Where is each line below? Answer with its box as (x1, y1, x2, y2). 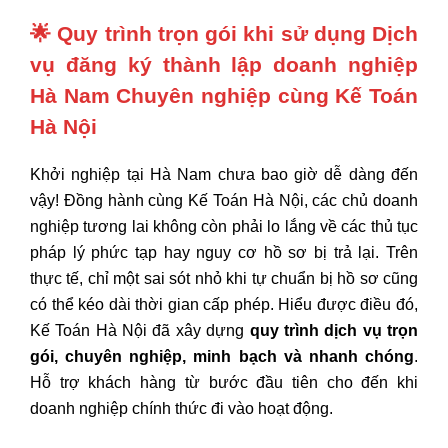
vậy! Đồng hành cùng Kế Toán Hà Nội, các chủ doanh (30, 191, 418, 209)
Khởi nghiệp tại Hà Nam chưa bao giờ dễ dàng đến (30, 165, 418, 183)
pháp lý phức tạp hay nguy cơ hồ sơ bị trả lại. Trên (30, 243, 418, 261)
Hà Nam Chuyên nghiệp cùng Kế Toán (30, 83, 418, 107)
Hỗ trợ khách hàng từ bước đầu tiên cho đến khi (30, 373, 418, 391)
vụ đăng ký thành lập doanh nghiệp (30, 52, 418, 76)
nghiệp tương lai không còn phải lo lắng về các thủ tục (30, 217, 418, 235)
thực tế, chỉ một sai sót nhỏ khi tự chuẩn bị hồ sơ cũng (30, 269, 418, 287)
